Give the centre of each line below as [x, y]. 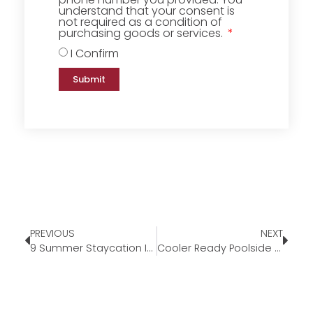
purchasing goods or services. [142, 34]
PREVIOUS [52, 234]
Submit [89, 80]
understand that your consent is [147, 11]
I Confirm [95, 53]
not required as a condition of [140, 22]
